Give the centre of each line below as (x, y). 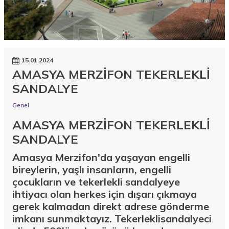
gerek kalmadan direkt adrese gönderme (111, 207)
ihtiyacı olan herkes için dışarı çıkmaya (105, 194)
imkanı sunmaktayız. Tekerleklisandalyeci (112, 219)
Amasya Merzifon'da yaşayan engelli (101, 157)
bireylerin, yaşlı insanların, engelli (92, 170)
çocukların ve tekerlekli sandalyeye (96, 182)
